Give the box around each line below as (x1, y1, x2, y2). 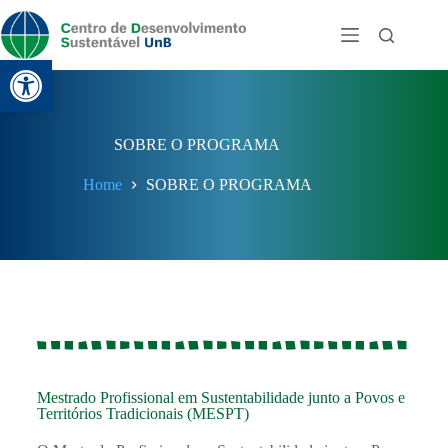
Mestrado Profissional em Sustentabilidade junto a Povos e (36, 389, 405, 406)
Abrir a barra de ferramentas (9, 51, 372, 87)
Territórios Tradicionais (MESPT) (36, 405, 249, 422)
